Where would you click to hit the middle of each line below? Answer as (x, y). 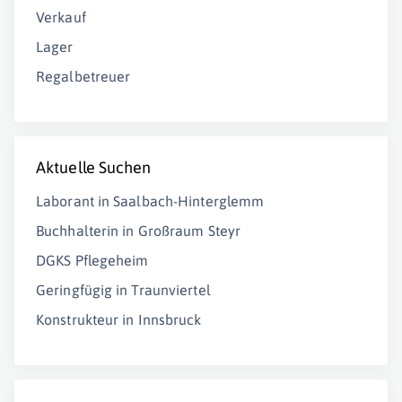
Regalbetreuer (83, 76)
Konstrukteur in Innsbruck (119, 319)
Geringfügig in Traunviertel (123, 290)
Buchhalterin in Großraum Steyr (138, 231)
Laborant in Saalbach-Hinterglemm (150, 201)
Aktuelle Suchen (94, 167)
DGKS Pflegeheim (92, 260)
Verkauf (61, 17)
